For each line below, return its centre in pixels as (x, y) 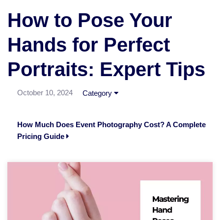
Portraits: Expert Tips (106, 69)
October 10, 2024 (45, 93)
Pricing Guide (42, 137)
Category (98, 93)
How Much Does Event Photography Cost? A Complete (111, 125)
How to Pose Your (90, 20)
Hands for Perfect (89, 45)
